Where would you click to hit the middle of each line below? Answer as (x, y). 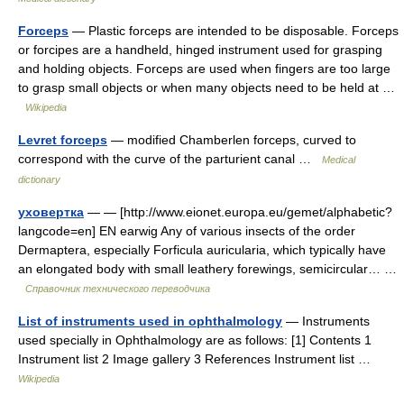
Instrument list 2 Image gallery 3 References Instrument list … (198, 359)
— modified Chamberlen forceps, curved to (232, 140)
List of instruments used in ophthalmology (150, 321)
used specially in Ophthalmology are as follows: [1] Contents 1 (195, 340)
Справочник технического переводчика (118, 289)
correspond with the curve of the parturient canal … (170, 159)
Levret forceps (63, 140)
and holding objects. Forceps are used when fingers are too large (204, 69)
